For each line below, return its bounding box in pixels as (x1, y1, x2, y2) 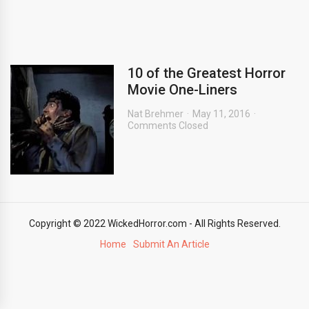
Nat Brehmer (128, 108, 183, 119)
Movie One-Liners (128, 81, 237, 98)
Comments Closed (128, 120, 208, 131)
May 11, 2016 (192, 108, 250, 119)
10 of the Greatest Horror (128, 65, 286, 81)
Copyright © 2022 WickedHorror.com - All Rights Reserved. (28, 218, 281, 229)
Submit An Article (132, 239, 210, 250)
